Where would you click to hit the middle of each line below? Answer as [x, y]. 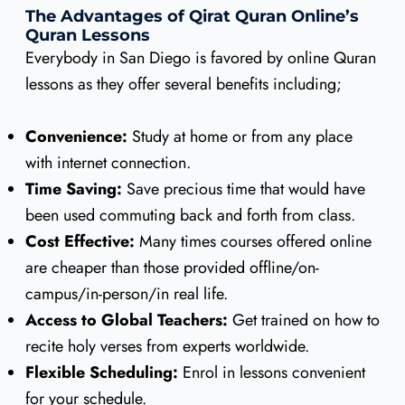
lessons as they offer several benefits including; [183, 85]
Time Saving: [73, 188]
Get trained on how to [303, 320]
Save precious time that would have [243, 188]
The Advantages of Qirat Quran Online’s [192, 17]
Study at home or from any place [240, 136]
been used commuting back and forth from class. [190, 215]
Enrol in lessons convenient [271, 372]
